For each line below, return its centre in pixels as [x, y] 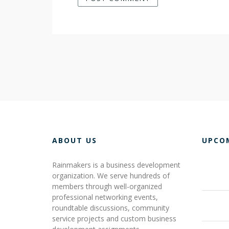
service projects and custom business [114, 219]
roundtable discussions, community [111, 208]
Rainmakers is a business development [116, 165]
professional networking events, [105, 197]
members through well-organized [107, 187]
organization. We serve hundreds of [111, 176]
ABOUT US [75, 141]
